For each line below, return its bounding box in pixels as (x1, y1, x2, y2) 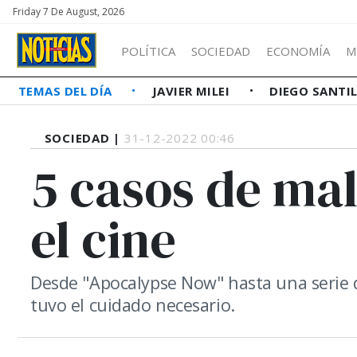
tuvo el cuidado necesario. (30, 293, 235, 316)
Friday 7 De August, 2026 (13, 5, 124, 18)
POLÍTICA (121, 42, 175, 59)
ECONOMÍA (266, 42, 330, 59)
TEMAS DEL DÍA (18, 83, 116, 99)
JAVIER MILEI (151, 83, 233, 99)
